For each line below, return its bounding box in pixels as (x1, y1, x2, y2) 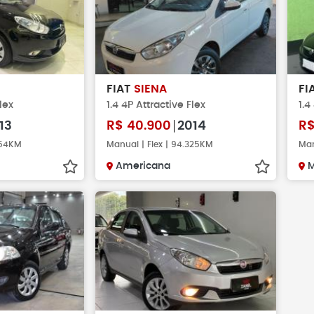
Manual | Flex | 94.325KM (107, 140, 213, 149)
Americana (116, 161, 170, 171)
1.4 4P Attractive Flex (107, 100, 205, 110)
